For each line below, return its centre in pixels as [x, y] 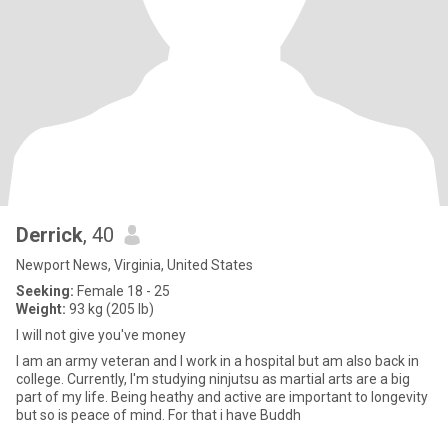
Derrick [49, 235]
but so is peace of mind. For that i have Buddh [234, 415]
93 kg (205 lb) [110, 309]
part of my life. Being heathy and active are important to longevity [63, 397]
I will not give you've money [101, 335]
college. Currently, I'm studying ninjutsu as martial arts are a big [213, 379]
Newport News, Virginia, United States [134, 265]
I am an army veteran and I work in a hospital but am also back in [217, 361]
